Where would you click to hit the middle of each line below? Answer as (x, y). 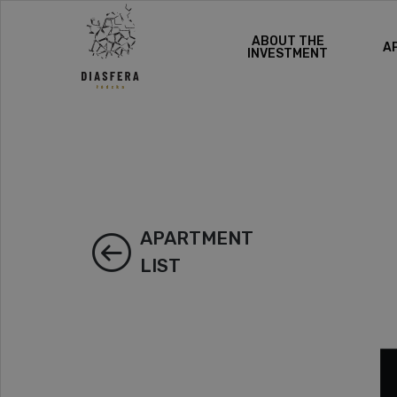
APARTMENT (197, 238)
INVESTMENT (288, 54)
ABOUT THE (288, 41)
